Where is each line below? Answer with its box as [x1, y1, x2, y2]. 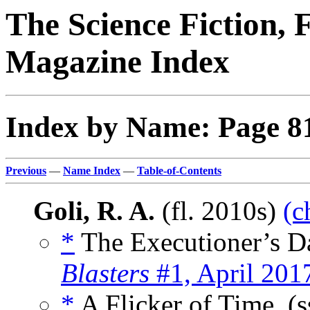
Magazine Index [6, 44, 230, 80]
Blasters [61, 258, 149, 289]
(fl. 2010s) [155, 196, 283, 226]
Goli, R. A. [33, 196, 155, 226]
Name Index [63, 165, 120, 177]
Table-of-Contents [137, 165, 221, 177]
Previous [6, 165, 46, 177]
